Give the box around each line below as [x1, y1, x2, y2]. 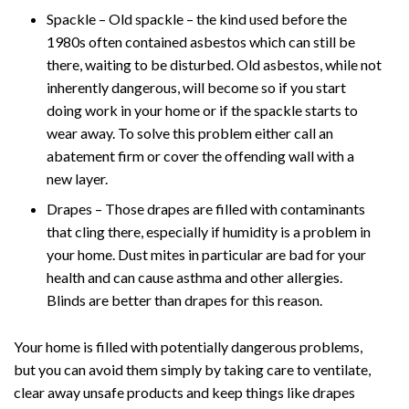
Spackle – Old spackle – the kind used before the [47, 9, 347, 27]
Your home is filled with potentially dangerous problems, [14, 337, 362, 355]
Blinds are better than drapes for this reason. [47, 290, 322, 309]
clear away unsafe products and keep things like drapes [14, 383, 355, 401]
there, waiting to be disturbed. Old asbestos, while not [47, 55, 382, 73]
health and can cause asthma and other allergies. [47, 267, 342, 286]
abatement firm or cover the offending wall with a [47, 146, 354, 164]
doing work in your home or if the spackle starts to [47, 100, 358, 119]
